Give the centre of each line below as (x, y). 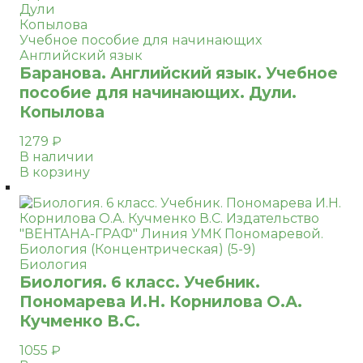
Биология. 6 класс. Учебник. (140, 282)
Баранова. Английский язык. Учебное (179, 73)
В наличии (57, 157)
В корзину (55, 172)
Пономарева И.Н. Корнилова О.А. (161, 301)
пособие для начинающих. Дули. (158, 92)
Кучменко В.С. (80, 321)
